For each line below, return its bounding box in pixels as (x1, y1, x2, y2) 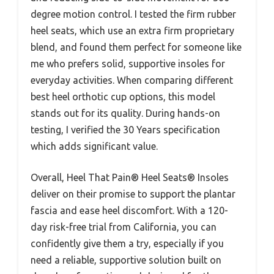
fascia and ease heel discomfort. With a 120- (31, 204, 228, 216)
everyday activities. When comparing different (31, 74, 233, 86)
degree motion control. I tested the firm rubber (31, 8, 236, 20)
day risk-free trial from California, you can (31, 221, 217, 232)
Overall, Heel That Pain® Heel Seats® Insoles (31, 171, 229, 183)
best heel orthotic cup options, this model (31, 91, 215, 102)
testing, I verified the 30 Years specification (31, 124, 220, 135)
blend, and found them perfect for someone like (31, 41, 242, 53)
